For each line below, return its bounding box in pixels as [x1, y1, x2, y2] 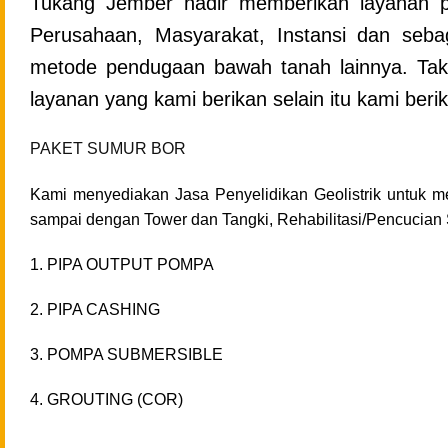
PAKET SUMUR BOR [30, 139, 186, 157]
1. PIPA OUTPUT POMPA [30, 256, 214, 274]
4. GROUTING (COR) [30, 391, 183, 409]
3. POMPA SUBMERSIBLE [30, 346, 223, 364]
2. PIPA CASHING [30, 301, 160, 319]
